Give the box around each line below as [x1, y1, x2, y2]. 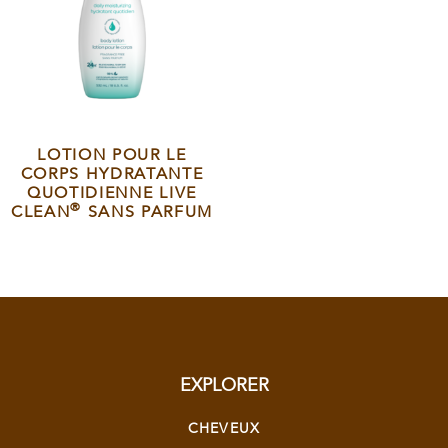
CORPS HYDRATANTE [20, 163, 204, 186]
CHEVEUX [187, 419, 261, 439]
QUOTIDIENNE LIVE [27, 182, 197, 205]
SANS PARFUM [81, 201, 214, 224]
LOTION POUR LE [37, 144, 187, 167]
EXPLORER [179, 373, 269, 399]
